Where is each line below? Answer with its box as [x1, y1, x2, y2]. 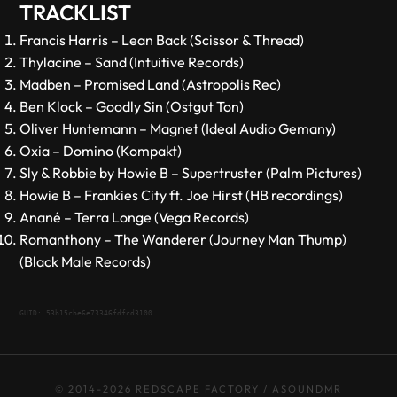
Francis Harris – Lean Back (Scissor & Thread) [19, 31, 305, 49]
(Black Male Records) [19, 253, 152, 270]
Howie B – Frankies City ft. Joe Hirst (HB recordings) [19, 186, 344, 204]
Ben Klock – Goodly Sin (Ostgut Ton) [19, 97, 245, 115]
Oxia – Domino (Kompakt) [19, 142, 183, 160]
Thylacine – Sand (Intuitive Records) [19, 53, 245, 71]
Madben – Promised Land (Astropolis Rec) [19, 75, 282, 93]
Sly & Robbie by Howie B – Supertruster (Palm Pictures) [19, 164, 362, 182]
